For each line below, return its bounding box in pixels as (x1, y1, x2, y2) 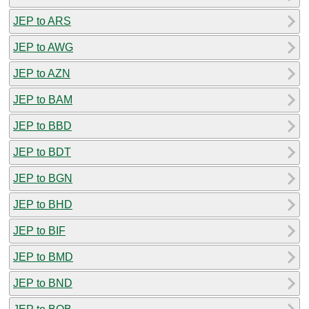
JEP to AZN (13, 67, 70, 79)
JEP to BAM (13, 93, 72, 106)
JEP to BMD (13, 250, 73, 263)
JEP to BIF (13, 224, 66, 237)
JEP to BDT (13, 146, 71, 158)
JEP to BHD (13, 198, 72, 210)
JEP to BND (13, 277, 72, 289)
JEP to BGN (13, 172, 72, 184)
